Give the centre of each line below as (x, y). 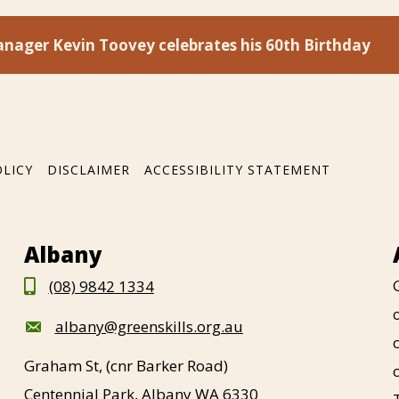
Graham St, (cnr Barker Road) (126, 365)
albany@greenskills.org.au (149, 326)
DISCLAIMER (89, 169)
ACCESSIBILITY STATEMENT (237, 169)
